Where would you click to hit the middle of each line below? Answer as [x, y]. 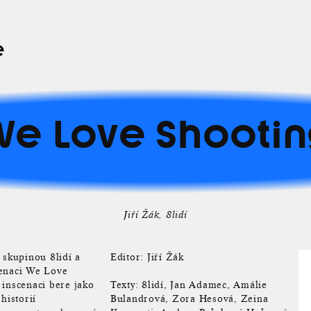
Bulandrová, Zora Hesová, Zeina [189, 299]
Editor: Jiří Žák [147, 257]
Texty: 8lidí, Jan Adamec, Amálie [188, 285]
